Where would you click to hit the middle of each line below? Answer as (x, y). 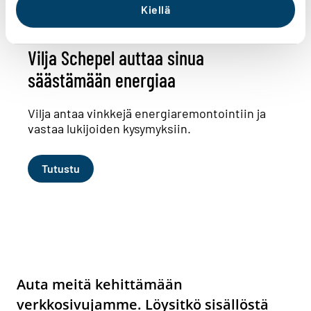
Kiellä (155, 10)
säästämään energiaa (102, 80)
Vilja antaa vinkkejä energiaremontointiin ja (147, 114)
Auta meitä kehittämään (100, 284)
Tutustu (61, 168)
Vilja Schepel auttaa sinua (116, 58)
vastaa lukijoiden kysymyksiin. (109, 129)
